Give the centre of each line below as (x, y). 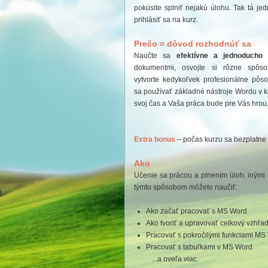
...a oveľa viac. (175, 259)
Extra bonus (155, 139)
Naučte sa (155, 56)
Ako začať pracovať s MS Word (197, 211)
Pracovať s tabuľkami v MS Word (199, 247)
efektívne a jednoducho (219, 56)
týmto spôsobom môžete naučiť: (186, 187)
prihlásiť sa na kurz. (166, 20)
